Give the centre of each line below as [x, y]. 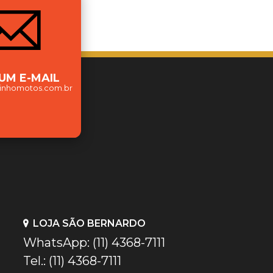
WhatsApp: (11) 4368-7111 [94, 242]
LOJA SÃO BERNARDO [90, 223]
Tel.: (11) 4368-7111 [73, 261]
